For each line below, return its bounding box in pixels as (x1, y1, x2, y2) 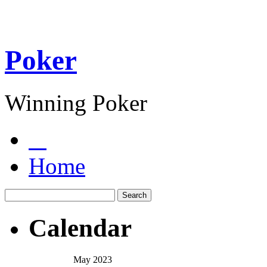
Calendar (29, 213, 132, 242)
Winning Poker (5, 89, 147, 116)
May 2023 (73, 254, 112, 265)
